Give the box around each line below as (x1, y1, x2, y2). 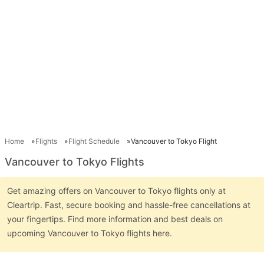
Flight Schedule (68, 137, 120, 146)
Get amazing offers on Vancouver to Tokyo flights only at (7, 186, 226, 196)
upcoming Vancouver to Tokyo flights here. (7, 228, 174, 238)
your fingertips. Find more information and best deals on (7, 214, 223, 224)
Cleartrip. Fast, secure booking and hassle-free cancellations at (7, 200, 250, 210)
